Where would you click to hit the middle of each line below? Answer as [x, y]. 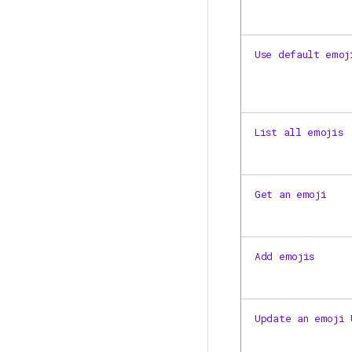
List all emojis [299, 132]
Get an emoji [291, 194]
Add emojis [284, 256]
